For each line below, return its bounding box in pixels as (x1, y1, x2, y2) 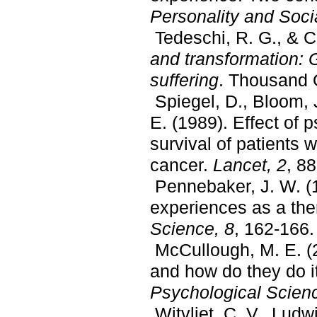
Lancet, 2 (208, 155, 287, 175)
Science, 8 (150, 219, 234, 239)
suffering (150, 70, 219, 91)
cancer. (150, 155, 208, 175)
